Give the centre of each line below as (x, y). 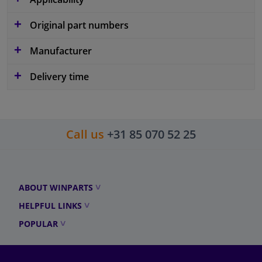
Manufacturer (60, 51)
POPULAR (38, 223)
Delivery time (58, 76)
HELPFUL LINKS (50, 205)
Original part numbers (78, 25)
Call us (85, 134)
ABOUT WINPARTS (56, 187)
